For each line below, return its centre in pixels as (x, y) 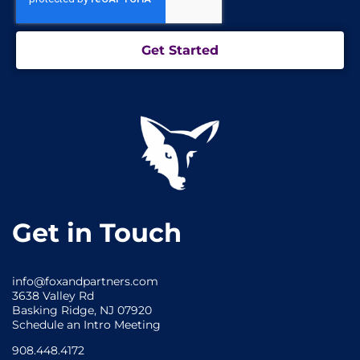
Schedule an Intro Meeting (86, 324)
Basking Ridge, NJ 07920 (82, 310)
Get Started (180, 50)
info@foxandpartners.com (85, 281)
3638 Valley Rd (53, 295)
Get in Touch (97, 232)
